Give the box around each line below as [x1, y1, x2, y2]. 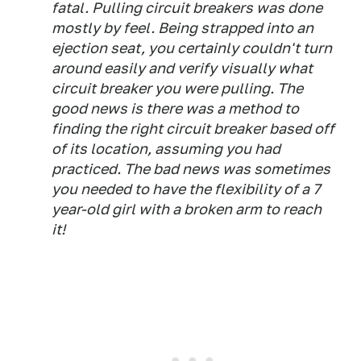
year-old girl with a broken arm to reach [52, 201, 322, 218]
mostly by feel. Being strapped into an [52, 19, 313, 36]
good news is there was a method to [52, 100, 299, 117]
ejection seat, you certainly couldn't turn [52, 39, 332, 56]
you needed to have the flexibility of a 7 [52, 180, 321, 197]
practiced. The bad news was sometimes [52, 160, 330, 177]
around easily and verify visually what [52, 60, 313, 77]
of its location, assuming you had [52, 140, 280, 157]
